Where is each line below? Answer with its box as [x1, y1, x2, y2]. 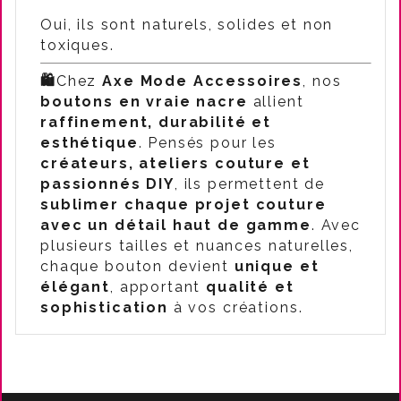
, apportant [109, 278, 207, 295]
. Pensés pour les [138, 134, 277, 151]
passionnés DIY [40, 175, 175, 192]
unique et [234, 258, 320, 275]
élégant [40, 278, 110, 295]
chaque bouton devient [40, 258, 235, 275]
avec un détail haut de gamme [40, 217, 311, 234]
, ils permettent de [174, 175, 326, 192]
